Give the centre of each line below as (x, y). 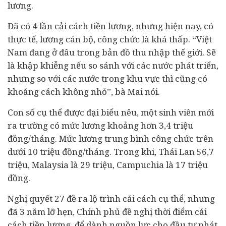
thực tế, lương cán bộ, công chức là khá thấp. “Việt (110, 39)
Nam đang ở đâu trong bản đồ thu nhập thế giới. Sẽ (112, 52)
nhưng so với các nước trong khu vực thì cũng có (107, 78)
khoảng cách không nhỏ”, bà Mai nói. (84, 92)
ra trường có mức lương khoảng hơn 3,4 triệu (100, 125)
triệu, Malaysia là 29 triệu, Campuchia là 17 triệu (108, 165)
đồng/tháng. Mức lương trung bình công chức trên (110, 138)
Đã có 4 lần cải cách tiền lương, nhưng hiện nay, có (110, 26)
